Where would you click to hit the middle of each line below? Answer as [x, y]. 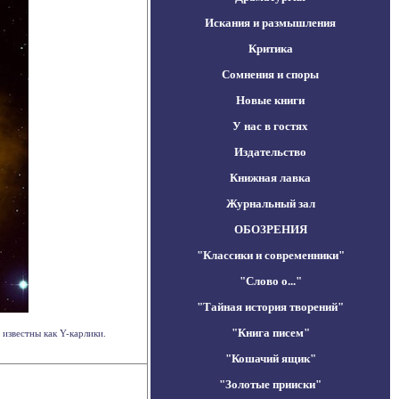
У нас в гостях [270, 126]
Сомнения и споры [270, 74]
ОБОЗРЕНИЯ [270, 229]
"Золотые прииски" [270, 384]
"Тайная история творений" [270, 307]
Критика [270, 49]
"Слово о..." [270, 281]
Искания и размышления [270, 23]
